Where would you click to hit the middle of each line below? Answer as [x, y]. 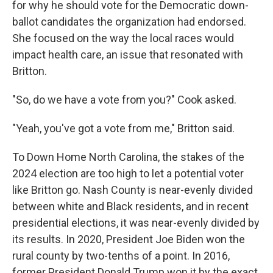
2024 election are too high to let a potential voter [128, 173]
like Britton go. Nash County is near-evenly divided [133, 190]
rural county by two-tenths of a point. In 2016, [121, 256]
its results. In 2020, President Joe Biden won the [129, 239]
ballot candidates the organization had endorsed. [129, 22]
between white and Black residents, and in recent [130, 206]
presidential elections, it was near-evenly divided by [136, 223]
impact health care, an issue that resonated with [128, 55]
